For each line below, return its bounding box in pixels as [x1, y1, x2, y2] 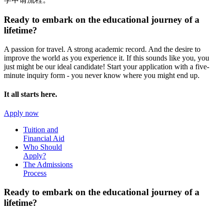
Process [23, 169, 46, 178]
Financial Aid [23, 134, 64, 143]
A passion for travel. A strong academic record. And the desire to [4, 45, 201, 53]
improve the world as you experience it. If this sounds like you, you [4, 53, 209, 62]
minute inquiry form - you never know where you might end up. [4, 71, 200, 79]
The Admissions [23, 160, 73, 169]
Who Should [23, 143, 62, 152]
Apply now [4, 109, 39, 118]
